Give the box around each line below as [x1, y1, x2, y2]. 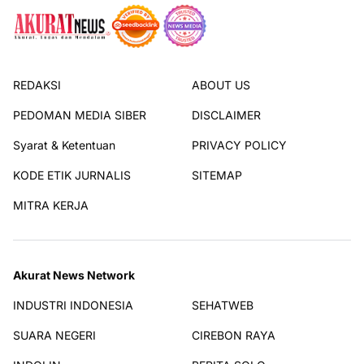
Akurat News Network [13, 268, 135, 283]
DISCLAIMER [192, 108, 261, 123]
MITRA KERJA [13, 198, 89, 213]
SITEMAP [192, 168, 242, 183]
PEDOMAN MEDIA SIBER [13, 108, 146, 123]
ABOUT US [192, 78, 250, 93]
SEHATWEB [192, 298, 253, 313]
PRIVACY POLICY [192, 138, 287, 153]
